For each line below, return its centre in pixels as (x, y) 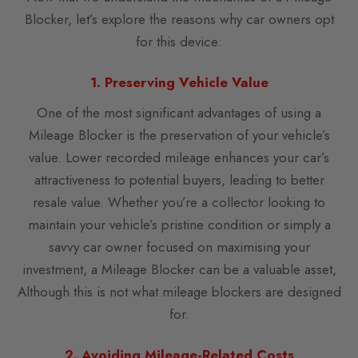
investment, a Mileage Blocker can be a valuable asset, (179, 270)
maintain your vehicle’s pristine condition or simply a (179, 225)
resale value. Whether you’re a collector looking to (179, 203)
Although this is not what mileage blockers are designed (179, 292)
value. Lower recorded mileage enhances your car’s (179, 158)
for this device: (179, 42)
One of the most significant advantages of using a (179, 113)
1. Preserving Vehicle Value (179, 83)
